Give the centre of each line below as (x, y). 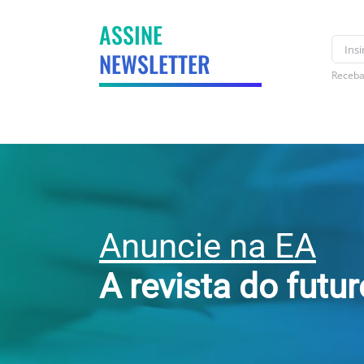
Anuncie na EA (207, 245)
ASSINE (130, 34)
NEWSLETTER (154, 63)
